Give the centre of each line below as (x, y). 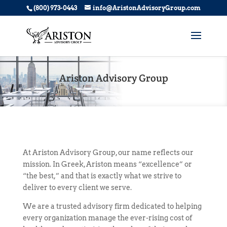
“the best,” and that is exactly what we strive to (102, 176)
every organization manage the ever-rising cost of (107, 218)
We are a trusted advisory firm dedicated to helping (112, 206)
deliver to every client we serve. (77, 187)
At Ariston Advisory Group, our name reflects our (108, 153)
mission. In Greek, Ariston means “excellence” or (107, 164)
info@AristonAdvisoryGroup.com (146, 8)
